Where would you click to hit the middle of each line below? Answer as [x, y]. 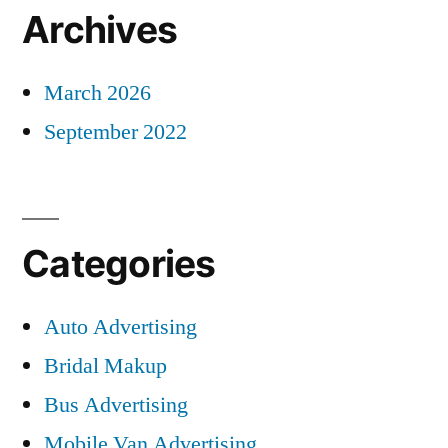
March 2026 [97, 93]
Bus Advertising [116, 405]
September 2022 [115, 132]
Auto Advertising [120, 327]
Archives [100, 30]
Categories [119, 264]
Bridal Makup [105, 366]
